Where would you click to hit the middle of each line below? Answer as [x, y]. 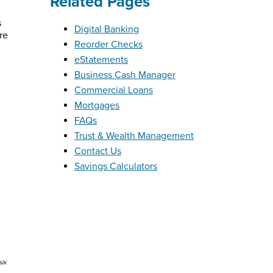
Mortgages [97, 106]
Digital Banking [107, 30]
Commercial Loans [114, 90]
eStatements [101, 60]
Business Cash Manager [125, 75]
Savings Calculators [116, 167]
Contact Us [98, 151]
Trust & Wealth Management [134, 136]
